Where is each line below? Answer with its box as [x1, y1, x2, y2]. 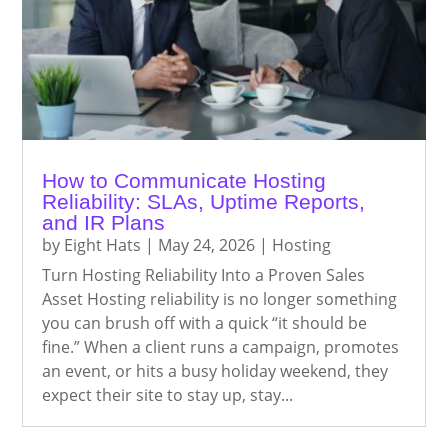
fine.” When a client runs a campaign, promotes [42, 335, 400, 358]
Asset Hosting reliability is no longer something [42, 287, 398, 310]
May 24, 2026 [158, 233, 256, 256]
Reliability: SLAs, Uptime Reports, [42, 189, 366, 213]
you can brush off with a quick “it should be [42, 311, 368, 334]
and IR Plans [42, 210, 166, 234]
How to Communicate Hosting [42, 168, 327, 192]
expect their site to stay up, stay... [42, 383, 294, 406]
